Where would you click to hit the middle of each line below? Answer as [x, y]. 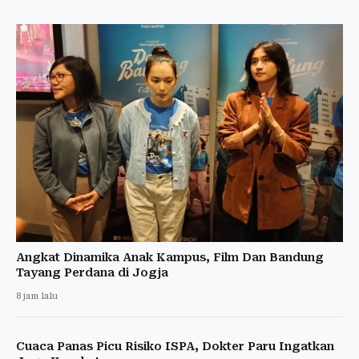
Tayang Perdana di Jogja [92, 272]
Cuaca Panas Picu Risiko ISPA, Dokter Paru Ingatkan [175, 346]
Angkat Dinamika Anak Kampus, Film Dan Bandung [170, 257]
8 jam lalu [37, 296]
